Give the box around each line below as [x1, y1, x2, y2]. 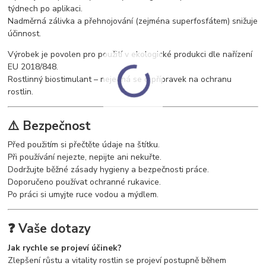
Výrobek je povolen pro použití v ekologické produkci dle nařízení [8, 49, 253, 61]
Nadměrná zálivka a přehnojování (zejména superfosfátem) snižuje [8, 15, 258, 27]
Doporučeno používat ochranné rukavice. [8, 176, 161, 188]
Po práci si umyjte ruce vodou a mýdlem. [8, 189, 159, 201]
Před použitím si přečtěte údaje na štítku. [8, 139, 160, 151]
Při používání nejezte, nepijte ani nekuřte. [8, 151, 162, 163]
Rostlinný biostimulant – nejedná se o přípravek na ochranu [8, 74, 232, 85]
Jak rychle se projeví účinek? [8, 242, 122, 254]
